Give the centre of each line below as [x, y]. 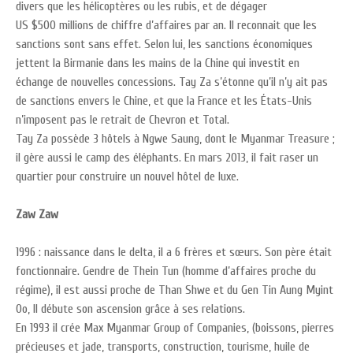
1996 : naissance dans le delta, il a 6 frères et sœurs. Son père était [174, 252]
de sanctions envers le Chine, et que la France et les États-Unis [164, 101]
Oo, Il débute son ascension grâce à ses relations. [130, 309]
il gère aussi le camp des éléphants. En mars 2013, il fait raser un [167, 158]
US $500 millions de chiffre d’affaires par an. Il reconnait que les [166, 25]
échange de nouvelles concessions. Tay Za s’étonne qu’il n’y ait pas [172, 82]
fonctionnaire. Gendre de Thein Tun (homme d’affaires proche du [166, 271]
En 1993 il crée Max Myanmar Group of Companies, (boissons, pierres [175, 328]
